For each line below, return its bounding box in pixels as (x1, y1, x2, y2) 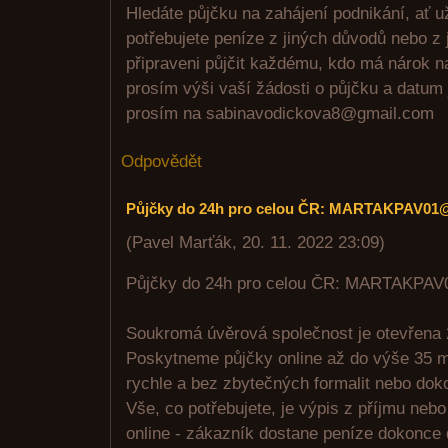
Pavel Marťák (132, 233, 232, 252)
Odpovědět (121, 152, 202, 171)
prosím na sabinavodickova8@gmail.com (126, 104, 434, 123)
